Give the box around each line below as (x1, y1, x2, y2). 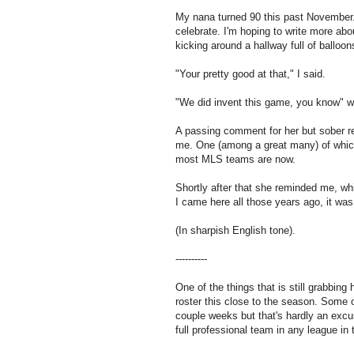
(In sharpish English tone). (175, 224, 296, 236)
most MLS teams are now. (175, 153, 296, 165)
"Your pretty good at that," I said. (175, 67, 326, 80)
